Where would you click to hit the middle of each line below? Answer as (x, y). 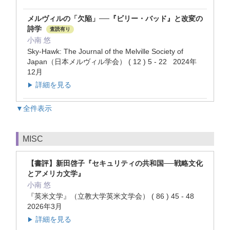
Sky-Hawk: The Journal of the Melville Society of (105, 52)
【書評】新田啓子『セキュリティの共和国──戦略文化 (115, 164)
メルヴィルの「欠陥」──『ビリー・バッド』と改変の (115, 19)
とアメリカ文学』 (56, 174)
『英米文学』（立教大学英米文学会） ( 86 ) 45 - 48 (113, 196)
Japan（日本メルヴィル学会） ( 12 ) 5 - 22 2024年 (112, 62)
